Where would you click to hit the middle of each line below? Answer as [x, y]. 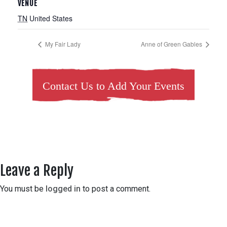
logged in [63, 189]
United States [51, 18]
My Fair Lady [62, 44]
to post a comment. [116, 189]
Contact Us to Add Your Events [113, 86]
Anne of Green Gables [172, 44]
